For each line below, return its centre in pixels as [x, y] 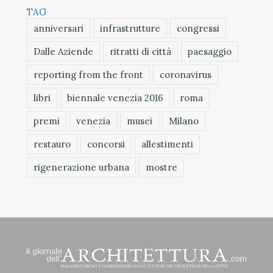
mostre [161, 167]
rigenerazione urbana [81, 167]
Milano [184, 121]
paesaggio [210, 51]
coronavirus [186, 74]
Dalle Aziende [63, 51]
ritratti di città [140, 51]
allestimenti [167, 144]
